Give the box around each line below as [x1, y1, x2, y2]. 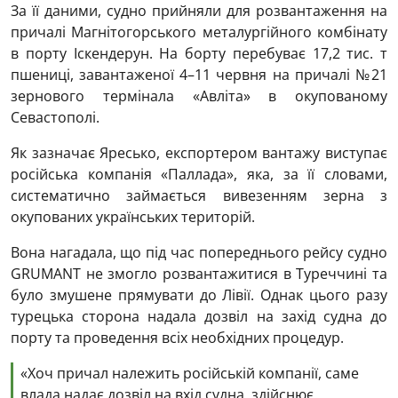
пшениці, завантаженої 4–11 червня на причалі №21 [11, 64, 387, 84]
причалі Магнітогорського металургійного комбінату [11, 21, 387, 42]
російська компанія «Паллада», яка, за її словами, [11, 163, 387, 184]
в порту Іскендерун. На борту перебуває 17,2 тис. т [11, 43, 387, 63]
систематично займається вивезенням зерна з [11, 185, 387, 205]
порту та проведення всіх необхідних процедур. [11, 327, 344, 347]
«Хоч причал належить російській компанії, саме [20, 362, 359, 383]
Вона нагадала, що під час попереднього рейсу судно [11, 242, 387, 262]
